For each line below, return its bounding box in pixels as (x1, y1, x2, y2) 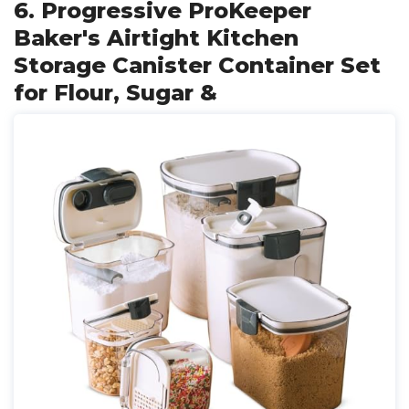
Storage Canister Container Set (14, 52, 381, 79)
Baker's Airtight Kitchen (14, 25, 299, 51)
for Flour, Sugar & (14, 79, 217, 106)
